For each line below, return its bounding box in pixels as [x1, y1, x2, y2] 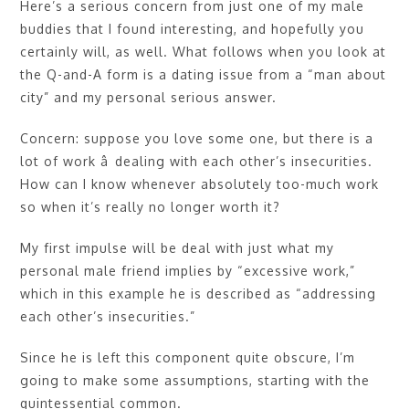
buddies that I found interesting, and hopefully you [20, 20, 365, 37]
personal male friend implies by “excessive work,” [20, 262, 356, 278]
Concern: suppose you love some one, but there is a [20, 130, 374, 146]
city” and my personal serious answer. [20, 89, 278, 105]
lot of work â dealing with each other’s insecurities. [20, 152, 373, 169]
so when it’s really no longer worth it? [20, 198, 281, 215]
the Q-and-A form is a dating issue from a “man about [20, 66, 387, 82]
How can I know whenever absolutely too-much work [20, 175, 380, 192]
